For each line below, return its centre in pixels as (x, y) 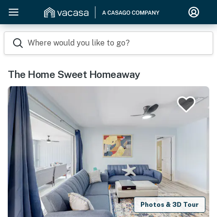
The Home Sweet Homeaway (74, 74)
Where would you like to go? (79, 43)
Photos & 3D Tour (170, 204)
